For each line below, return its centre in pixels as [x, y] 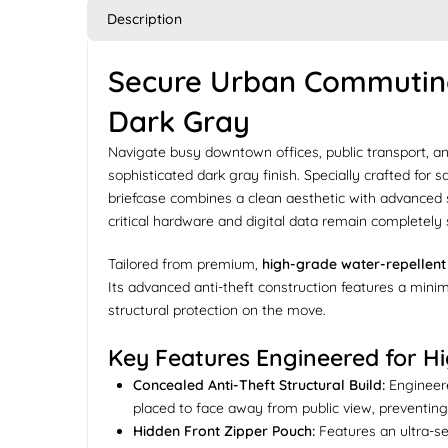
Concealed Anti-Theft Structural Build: [259, 385]
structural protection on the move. [217, 310]
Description [144, 18]
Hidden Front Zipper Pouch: [224, 431]
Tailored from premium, [185, 264]
